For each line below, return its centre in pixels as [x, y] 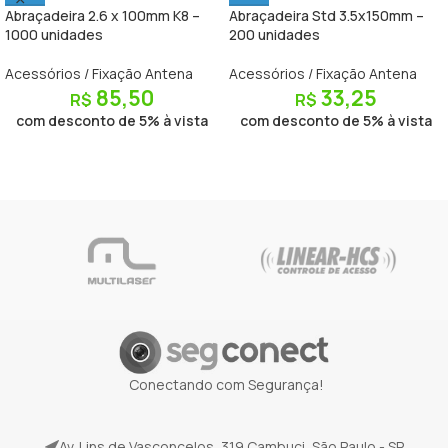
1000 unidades [54, 35]
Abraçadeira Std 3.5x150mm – [326, 16]
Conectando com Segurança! [226, 384]
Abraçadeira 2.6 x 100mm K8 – [102, 16]
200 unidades [274, 35]
